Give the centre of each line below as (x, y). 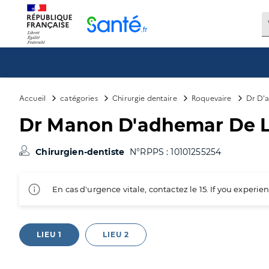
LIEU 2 (116, 234)
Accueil (33, 98)
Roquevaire (212, 98)
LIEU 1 (49, 234)
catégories (79, 98)
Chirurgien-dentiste (81, 152)
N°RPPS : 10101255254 (176, 152)
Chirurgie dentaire (145, 98)
